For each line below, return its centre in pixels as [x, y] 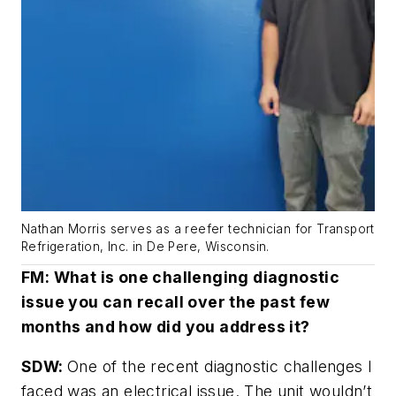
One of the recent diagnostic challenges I [220, 367]
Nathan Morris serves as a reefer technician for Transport [198, 228]
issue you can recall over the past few [176, 301]
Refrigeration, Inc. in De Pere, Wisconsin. [145, 246]
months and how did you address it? [166, 326]
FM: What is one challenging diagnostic [181, 277]
